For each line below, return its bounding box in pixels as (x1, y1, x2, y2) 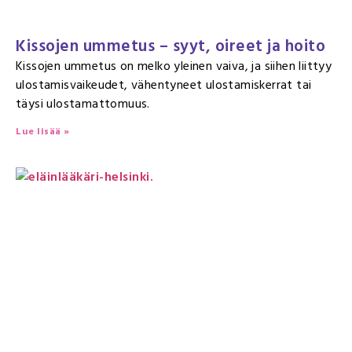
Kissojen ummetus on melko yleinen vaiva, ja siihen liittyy (16, 56, 332, 76)
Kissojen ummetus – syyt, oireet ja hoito (16, 33, 325, 60)
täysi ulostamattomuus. (16, 93, 154, 114)
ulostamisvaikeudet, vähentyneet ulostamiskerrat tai (16, 75, 312, 95)
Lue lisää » (16, 124, 70, 139)
